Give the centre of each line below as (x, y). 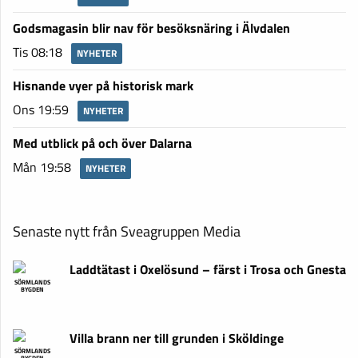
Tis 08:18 (38, 52)
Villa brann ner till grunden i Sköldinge (177, 338)
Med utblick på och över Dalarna (102, 143)
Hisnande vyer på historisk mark (103, 86)
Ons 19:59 (41, 110)
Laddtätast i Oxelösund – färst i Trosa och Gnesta (208, 270)
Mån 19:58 (42, 167)
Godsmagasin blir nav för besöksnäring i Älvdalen (151, 28)
